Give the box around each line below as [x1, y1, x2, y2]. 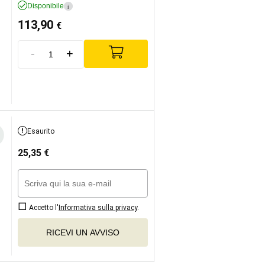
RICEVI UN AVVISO [46, 227, 119, 237]
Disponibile [27, 2, 64, 11]
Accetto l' [27, 203, 59, 212]
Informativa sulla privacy [59, 203, 137, 212]
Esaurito [27, 127, 54, 135]
